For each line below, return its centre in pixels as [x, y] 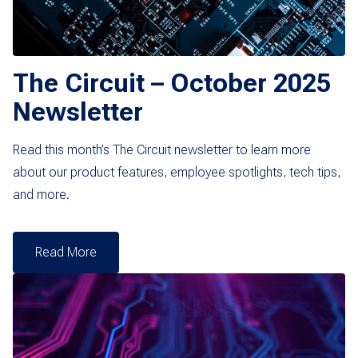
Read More [66, 253]
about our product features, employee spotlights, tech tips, [177, 173]
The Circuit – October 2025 [172, 84]
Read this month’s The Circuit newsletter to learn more [162, 150]
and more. [41, 195]
